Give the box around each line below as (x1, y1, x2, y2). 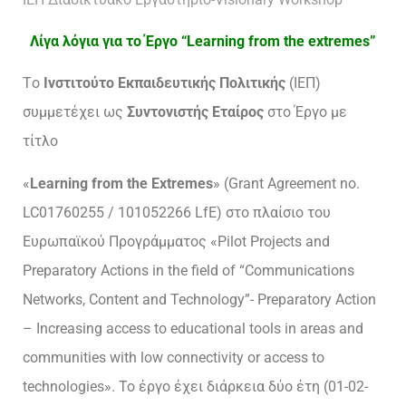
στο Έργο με (267, 103, 347, 121)
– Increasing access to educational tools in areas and (23, 319, 363, 337)
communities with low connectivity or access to (23, 348, 324, 366)
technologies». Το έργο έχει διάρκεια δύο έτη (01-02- (23, 377, 368, 395)
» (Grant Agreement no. (213, 174, 360, 192)
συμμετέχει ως (23, 103, 127, 121)
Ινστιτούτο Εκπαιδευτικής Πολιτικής (43, 74, 289, 92)
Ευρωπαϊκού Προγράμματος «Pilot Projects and (23, 232, 330, 250)
